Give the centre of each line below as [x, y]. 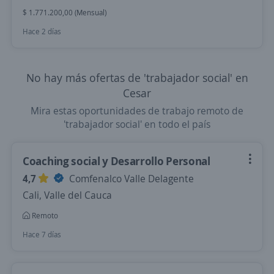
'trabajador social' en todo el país [137, 124]
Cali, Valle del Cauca [67, 195]
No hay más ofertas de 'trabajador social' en [137, 78]
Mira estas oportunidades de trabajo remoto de [137, 111]
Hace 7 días [42, 235]
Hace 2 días [42, 31]
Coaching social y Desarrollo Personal [117, 161]
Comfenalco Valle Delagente [130, 179]
